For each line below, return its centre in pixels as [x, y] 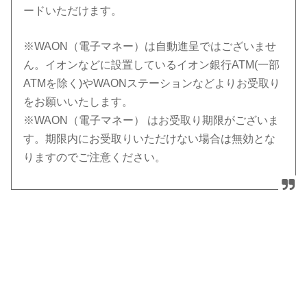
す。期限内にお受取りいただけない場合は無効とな [150, 138]
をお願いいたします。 [78, 101]
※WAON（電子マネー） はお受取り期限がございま [151, 120]
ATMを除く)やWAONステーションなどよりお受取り [152, 83]
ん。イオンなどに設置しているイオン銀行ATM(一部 [152, 64]
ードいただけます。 [73, 10]
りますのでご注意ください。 [95, 157]
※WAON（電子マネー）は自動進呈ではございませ [150, 46]
